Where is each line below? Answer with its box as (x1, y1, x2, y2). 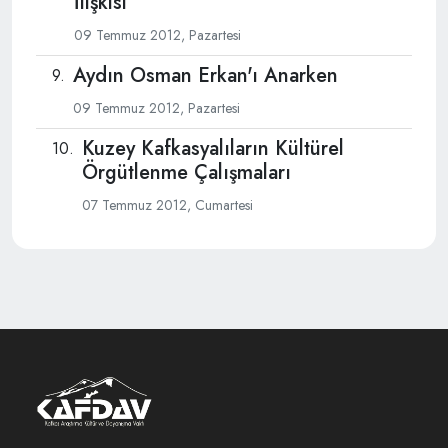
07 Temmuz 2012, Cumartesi (82, 194, 253, 215)
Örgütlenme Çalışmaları (82, 157, 291, 187)
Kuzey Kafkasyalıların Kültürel (82, 133, 344, 163)
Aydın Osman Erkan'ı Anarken (73, 60, 338, 90)
